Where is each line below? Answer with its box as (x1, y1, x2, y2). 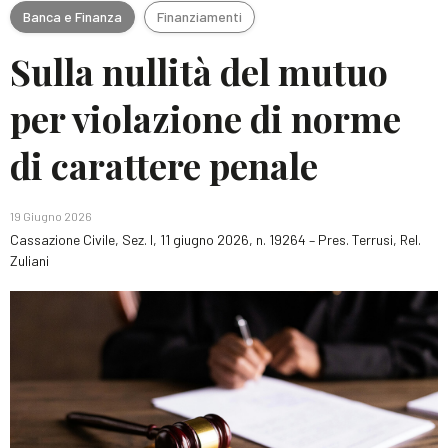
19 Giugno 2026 (10, 209, 92, 223)
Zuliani (10, 252, 49, 269)
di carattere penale (10, 141, 318, 189)
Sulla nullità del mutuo (10, 47, 388, 95)
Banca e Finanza (23, 7, 122, 25)
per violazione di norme (10, 94, 401, 142)
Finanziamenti (157, 7, 242, 25)
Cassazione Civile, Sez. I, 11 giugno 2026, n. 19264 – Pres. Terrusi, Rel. (10, 231, 421, 248)
